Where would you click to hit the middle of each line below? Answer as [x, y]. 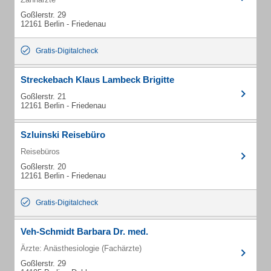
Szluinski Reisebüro [63, 135]
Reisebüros [40, 152]
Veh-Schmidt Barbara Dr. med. [84, 231]
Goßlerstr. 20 [43, 167]
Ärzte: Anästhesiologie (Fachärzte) [81, 248]
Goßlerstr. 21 [43, 96]
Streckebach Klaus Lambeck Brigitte [97, 80]
